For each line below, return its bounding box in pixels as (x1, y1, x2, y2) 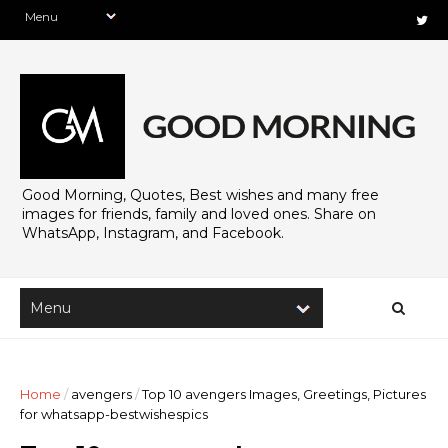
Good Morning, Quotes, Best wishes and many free (22, 185, 379, 204)
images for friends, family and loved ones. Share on (22, 204, 376, 223)
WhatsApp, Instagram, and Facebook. (22, 223, 284, 242)
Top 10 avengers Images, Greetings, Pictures (142, 385, 426, 402)
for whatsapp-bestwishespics (20, 405, 208, 422)
